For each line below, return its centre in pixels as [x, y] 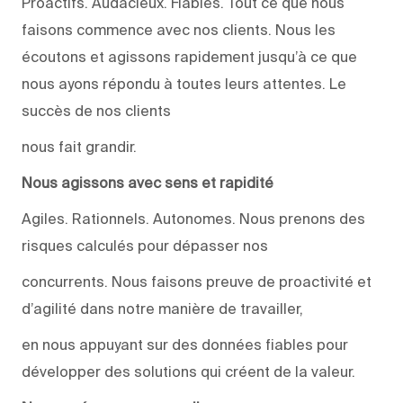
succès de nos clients [96, 110]
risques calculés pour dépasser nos [145, 245]
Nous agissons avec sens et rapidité [148, 182]
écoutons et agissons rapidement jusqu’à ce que [189, 56]
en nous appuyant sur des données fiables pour [185, 344]
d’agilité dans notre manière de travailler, [162, 308]
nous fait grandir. [79, 146]
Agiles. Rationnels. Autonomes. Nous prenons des [193, 218]
